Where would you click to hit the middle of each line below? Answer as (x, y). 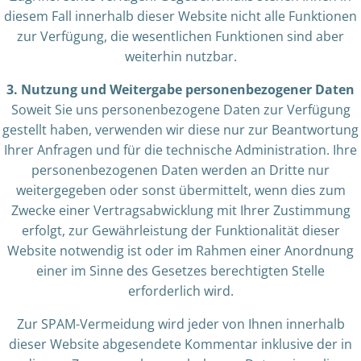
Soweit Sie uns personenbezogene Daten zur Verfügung (180, 110)
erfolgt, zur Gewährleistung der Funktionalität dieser (180, 230)
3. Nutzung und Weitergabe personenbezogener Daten (180, 89)
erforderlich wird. (180, 291)
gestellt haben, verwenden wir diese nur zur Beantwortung (180, 130)
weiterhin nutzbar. (180, 56)
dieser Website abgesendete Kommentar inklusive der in (180, 344)
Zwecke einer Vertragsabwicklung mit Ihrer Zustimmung (180, 210)
